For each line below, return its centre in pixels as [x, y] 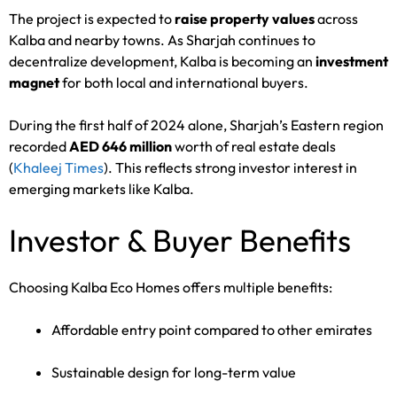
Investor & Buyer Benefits [180, 240]
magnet [34, 82]
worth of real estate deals [254, 146]
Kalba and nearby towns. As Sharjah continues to [162, 39]
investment [352, 61]
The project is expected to [92, 18]
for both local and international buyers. [184, 82]
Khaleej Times [58, 167]
